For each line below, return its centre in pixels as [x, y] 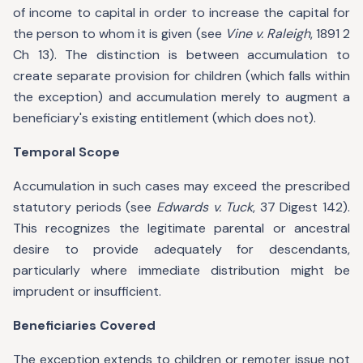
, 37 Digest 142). [301, 207]
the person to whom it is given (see [119, 34]
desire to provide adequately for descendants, [181, 249]
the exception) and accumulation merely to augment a [181, 97]
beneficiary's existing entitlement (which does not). [164, 118]
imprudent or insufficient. [87, 291]
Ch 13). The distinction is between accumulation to [181, 55]
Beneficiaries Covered [84, 325]
